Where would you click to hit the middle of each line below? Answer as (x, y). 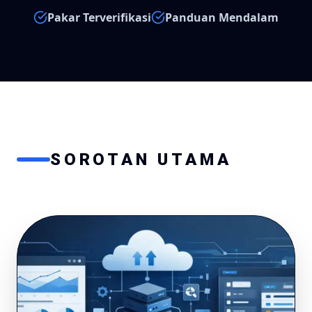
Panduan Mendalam (222, 17)
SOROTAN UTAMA (141, 159)
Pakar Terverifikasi (99, 17)
